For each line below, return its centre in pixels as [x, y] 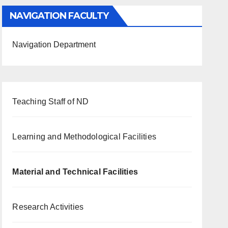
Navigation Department [54, 45]
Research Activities [48, 207]
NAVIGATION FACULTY [59, 16]
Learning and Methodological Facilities [84, 137]
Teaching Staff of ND [51, 102]
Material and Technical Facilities [75, 172]
